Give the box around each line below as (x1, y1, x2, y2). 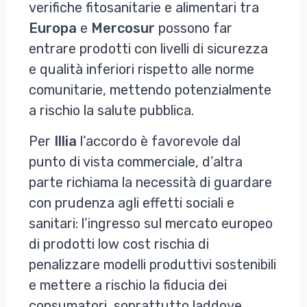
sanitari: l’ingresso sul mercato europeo (29, 214, 273, 232)
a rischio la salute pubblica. (29, 101, 194, 119)
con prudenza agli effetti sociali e (29, 194, 234, 211)
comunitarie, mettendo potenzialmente (29, 81, 271, 98)
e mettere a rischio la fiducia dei (29, 276, 227, 293)
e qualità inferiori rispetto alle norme (29, 60, 254, 77)
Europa (29, 19, 77, 36)
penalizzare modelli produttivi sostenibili (29, 256, 276, 273)
